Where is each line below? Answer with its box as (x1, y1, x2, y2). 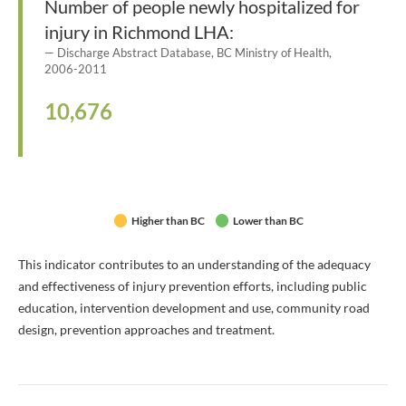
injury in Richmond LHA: (44, 21, 234, 43)
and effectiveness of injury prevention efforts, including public (18, 278, 367, 294)
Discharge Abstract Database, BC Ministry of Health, (57, 45, 332, 60)
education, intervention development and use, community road (18, 300, 370, 315)
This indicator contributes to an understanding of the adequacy (18, 256, 371, 272)
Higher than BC (130, 214, 205, 227)
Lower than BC (232, 214, 304, 227)
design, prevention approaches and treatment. (18, 322, 275, 337)
